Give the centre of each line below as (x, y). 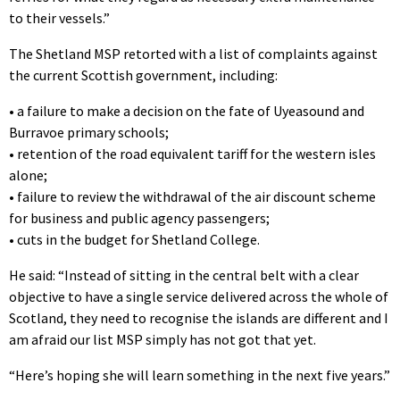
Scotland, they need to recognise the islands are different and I (199, 317)
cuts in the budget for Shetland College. (138, 239)
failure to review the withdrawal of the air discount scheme (196, 196)
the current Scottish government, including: (143, 75)
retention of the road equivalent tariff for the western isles (196, 153)
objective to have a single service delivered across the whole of (199, 296)
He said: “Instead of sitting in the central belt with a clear (184, 275)
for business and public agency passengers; (139, 217)
